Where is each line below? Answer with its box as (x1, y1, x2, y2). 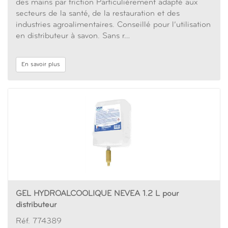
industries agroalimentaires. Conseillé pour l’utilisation (16, 21, 211, 29)
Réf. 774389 (16, 217, 62, 225)
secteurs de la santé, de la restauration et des (16, 10, 180, 18)
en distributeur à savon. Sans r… (16, 32, 130, 40)
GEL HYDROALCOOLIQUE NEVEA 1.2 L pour (16, 190, 179, 198)
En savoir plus (21, 62, 60, 68)
